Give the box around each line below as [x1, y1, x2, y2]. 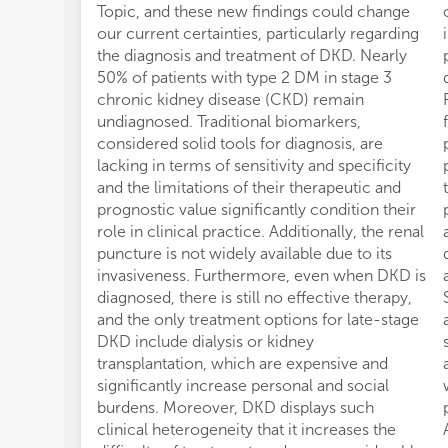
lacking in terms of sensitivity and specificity [97, 156, 411, 175]
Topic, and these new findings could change [97, 2, 410, 21]
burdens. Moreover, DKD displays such [97, 398, 374, 417]
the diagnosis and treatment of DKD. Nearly [97, 46, 407, 65]
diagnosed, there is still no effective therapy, [97, 288, 412, 307]
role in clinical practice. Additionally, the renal [97, 222, 424, 241]
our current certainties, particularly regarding [97, 24, 419, 43]
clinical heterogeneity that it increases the [97, 420, 396, 439]
